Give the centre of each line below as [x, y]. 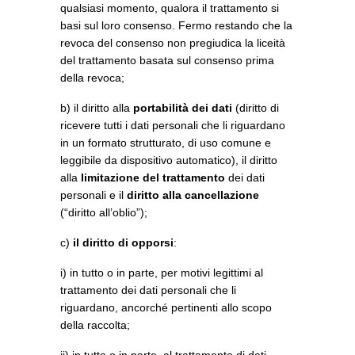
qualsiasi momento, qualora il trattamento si [170, 8]
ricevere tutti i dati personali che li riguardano [173, 125]
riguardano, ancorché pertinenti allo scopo [166, 307]
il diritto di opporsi [123, 242]
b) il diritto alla [97, 108]
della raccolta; [95, 325]
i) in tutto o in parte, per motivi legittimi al [162, 273]
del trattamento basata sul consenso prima [167, 60]
